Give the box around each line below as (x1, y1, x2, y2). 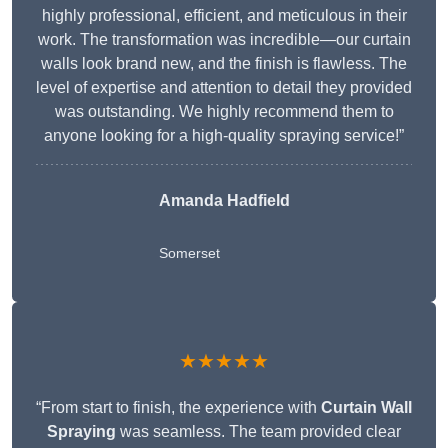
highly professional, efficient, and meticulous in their (41, 7, 407, 25)
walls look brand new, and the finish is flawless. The (41, 55, 407, 73)
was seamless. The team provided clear (116, 423, 401, 441)
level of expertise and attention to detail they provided (36, 79, 412, 97)
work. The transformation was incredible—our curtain (37, 31, 411, 49)
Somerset (158, 245, 220, 262)
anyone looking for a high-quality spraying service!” (44, 127, 404, 145)
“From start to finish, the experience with (36, 399, 321, 417)
